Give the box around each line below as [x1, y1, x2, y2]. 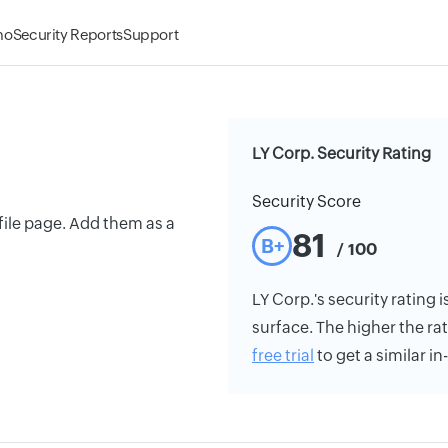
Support [122, 26, 179, 43]
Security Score [252, 192, 361, 211]
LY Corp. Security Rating [252, 144, 431, 163]
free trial [252, 346, 314, 365]
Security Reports [12, 26, 123, 43]
